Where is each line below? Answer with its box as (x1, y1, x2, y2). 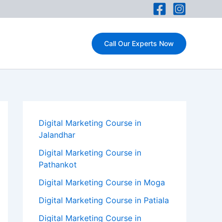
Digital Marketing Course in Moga (39, 177, 165, 187)
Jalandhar (39, 130, 75, 140)
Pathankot (39, 160, 77, 169)
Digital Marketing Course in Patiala (39, 195, 169, 205)
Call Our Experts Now (104, 39, 174, 48)
